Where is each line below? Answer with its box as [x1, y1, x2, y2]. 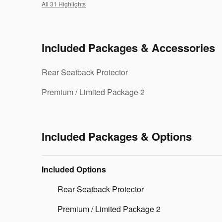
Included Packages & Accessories [42, 39, 215, 55]
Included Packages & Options [42, 128, 192, 144]
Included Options [42, 163, 106, 175]
